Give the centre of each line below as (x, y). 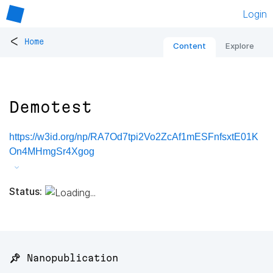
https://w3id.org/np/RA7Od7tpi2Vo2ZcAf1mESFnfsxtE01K (134, 137)
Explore (240, 46)
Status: (26, 191)
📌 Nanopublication (64, 258)
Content (190, 46)
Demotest (51, 107)
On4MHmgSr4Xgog (52, 152)
